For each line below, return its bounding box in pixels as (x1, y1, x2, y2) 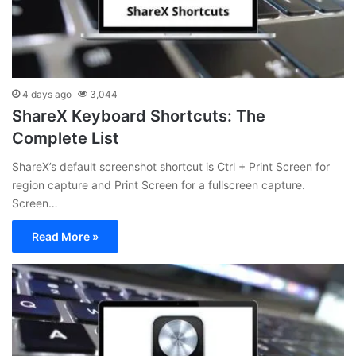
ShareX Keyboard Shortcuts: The (12, 106, 265, 126)
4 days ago (22, 88, 72, 101)
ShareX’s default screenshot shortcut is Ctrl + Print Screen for (12, 160, 330, 174)
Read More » (32, 230, 99, 244)
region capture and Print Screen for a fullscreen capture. (12, 178, 305, 192)
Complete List (12, 129, 119, 149)
